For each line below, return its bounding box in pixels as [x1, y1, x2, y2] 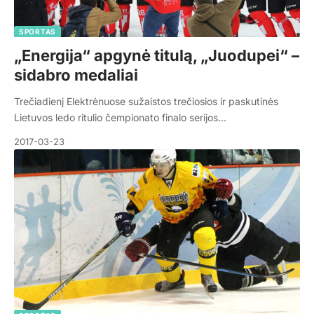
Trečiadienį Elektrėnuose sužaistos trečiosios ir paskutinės [14, 95, 278, 108]
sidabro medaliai [14, 66, 138, 85]
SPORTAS [19, 27, 56, 36]
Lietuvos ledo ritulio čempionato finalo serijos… [14, 111, 226, 124]
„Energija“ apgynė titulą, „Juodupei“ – [14, 46, 299, 65]
